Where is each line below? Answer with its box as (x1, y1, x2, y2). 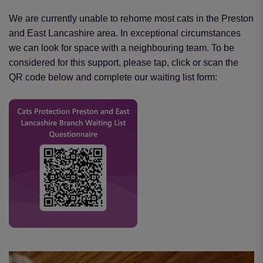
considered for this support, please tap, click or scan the (9, 57, 238, 68)
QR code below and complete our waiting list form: (9, 72, 217, 82)
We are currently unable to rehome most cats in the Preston (9, 13, 254, 23)
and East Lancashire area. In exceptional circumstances (9, 28, 241, 38)
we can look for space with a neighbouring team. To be (9, 42, 234, 53)
